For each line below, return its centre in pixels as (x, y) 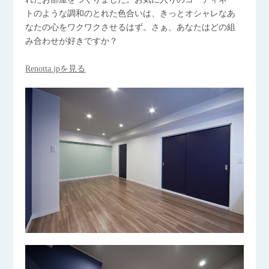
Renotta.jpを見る (56, 69)
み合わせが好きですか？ (72, 41)
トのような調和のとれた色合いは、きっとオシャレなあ (131, 14)
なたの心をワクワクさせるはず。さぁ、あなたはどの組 (131, 27)
